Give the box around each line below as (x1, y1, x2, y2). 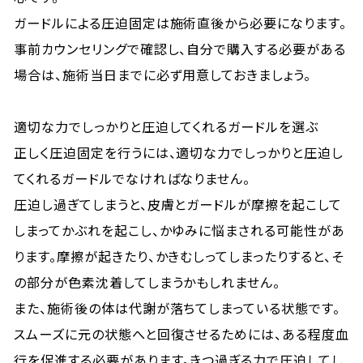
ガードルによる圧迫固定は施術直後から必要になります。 (14, 13, 347, 32)
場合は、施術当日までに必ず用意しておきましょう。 (14, 65, 312, 84)
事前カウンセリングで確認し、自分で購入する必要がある (14, 39, 346, 58)
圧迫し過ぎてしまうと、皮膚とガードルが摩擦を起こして (14, 194, 342, 214)
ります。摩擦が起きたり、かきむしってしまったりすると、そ (14, 246, 344, 266)
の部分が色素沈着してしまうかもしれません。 (14, 272, 281, 292)
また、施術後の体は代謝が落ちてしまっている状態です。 (14, 298, 340, 318)
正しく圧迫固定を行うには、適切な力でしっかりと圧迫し (14, 143, 344, 162)
